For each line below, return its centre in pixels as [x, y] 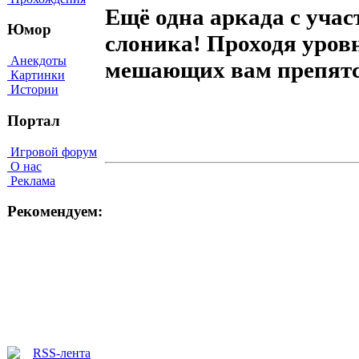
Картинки [36, 75]
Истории [33, 90]
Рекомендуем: [55, 212]
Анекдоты [37, 61]
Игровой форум [52, 151]
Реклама [31, 180]
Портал [34, 120]
